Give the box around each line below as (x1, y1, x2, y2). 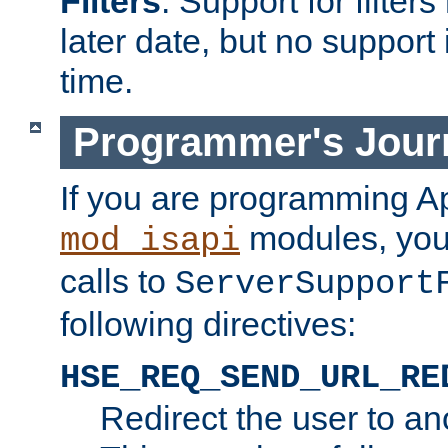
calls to (60, 261, 175, 300)
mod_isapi (60, 221, 240, 260)
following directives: (60, 304, 356, 343)
